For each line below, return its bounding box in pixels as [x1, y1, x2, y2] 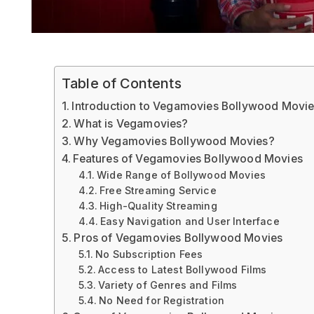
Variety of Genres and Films [98, 278, 238, 291]
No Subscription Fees [95, 247, 203, 260]
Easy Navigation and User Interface [100, 214, 280, 227]
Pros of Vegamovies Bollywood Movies [74, 231, 283, 245]
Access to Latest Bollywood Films [98, 263, 267, 275]
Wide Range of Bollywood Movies [97, 168, 266, 181]
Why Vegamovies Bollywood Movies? [74, 134, 275, 148]
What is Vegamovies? [74, 116, 189, 130]
